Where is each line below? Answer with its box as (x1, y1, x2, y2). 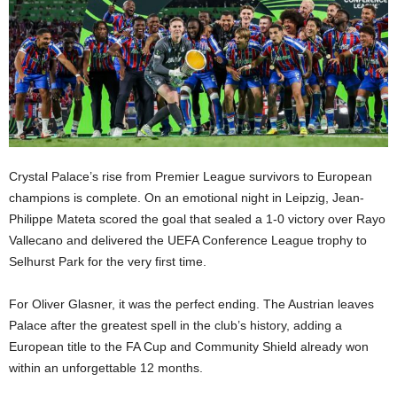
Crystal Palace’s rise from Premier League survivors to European (9, 168, 372, 183)
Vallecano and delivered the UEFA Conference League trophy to (9, 232, 367, 247)
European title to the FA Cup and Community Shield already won (9, 339, 369, 354)
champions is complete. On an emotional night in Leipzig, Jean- (9, 190, 364, 205)
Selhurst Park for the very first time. (9, 253, 206, 269)
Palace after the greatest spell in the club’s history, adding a (9, 317, 342, 332)
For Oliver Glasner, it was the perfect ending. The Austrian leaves (9, 296, 374, 311)
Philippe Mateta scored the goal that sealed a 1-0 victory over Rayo (9, 211, 385, 226)
